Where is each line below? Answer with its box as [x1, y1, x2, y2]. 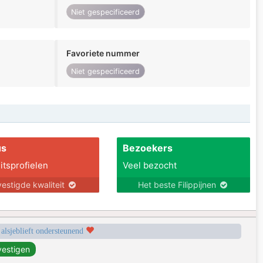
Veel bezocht [122, 160, 177, 171]
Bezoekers [122, 142, 173, 154]
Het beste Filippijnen [137, 180, 218, 190]
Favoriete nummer [66, 48, 140, 58]
